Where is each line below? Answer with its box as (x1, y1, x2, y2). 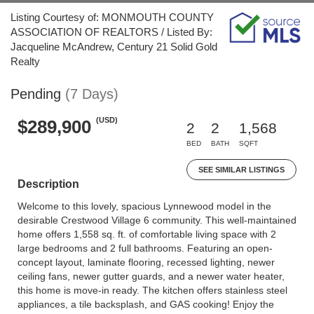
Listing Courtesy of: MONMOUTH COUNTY (11, 11, 214, 23)
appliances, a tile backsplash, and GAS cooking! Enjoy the (18, 299, 274, 310)
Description (18, 178, 79, 190)
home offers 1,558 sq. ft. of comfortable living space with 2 (18, 228, 276, 240)
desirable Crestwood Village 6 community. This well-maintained (18, 214, 296, 226)
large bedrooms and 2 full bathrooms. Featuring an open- (18, 243, 273, 254)
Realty (11, 55, 40, 67)
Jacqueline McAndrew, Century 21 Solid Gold (11, 41, 217, 53)
